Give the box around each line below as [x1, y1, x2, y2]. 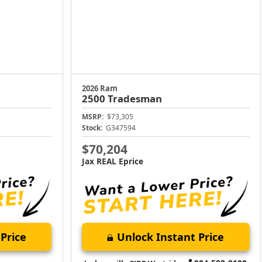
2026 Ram [82, 83, 118, 94]
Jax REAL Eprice [82, 155, 144, 167]
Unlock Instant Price [117, 229, 225, 244]
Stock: [82, 123, 103, 133]
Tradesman [108, 92, 163, 106]
